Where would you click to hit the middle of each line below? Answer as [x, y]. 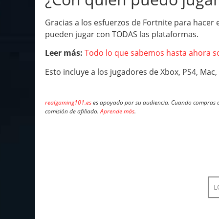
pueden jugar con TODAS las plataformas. [122, 34]
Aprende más [117, 111]
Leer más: [64, 53]
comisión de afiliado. [73, 111]
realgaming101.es [68, 102]
